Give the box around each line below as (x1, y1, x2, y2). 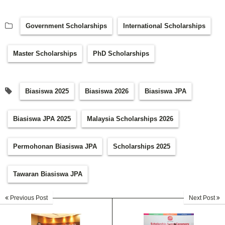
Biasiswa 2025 (25, 87, 69, 95)
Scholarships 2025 (113, 143, 170, 151)
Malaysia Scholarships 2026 (87, 115, 173, 123)
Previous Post (9, 194, 48, 202)
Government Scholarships (26, 22, 107, 30)
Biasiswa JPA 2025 (13, 115, 71, 123)
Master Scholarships (13, 50, 77, 58)
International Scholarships (123, 22, 205, 30)
